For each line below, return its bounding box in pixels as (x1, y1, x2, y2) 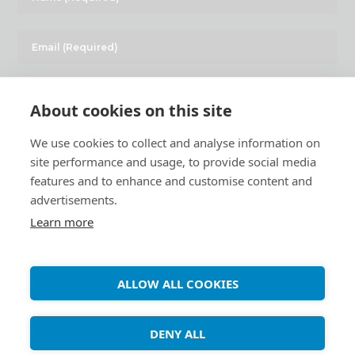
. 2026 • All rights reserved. (183, 267, 303, 281)
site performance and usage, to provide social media (30, 154, 316, 170)
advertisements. (30, 192, 117, 208)
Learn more (30, 214, 94, 230)
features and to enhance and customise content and (30, 173, 312, 189)
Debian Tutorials (109, 267, 184, 281)
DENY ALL (150, 325, 205, 342)
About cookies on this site (30, 100, 232, 121)
